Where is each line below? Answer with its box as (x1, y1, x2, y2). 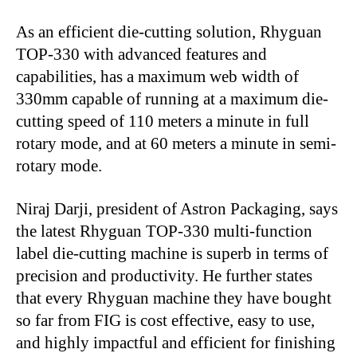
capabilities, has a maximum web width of (16, 67, 299, 87)
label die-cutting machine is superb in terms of (16, 244, 328, 264)
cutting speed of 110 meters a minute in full (16, 112, 309, 131)
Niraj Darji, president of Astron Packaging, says (16, 199, 338, 219)
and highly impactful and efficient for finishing (16, 333, 335, 353)
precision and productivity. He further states (16, 266, 312, 286)
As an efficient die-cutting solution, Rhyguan (16, 22, 322, 42)
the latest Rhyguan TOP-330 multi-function (16, 222, 312, 241)
